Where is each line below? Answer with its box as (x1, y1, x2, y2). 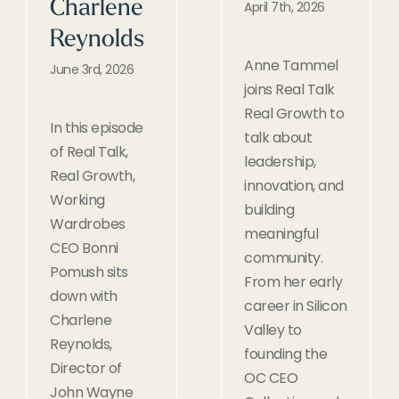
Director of (50, 357, 122, 379)
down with (50, 285, 118, 306)
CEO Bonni (50, 237, 118, 258)
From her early (244, 271, 342, 292)
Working (50, 189, 105, 210)
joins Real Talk (244, 78, 335, 100)
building (244, 199, 294, 220)
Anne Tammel (244, 54, 338, 76)
